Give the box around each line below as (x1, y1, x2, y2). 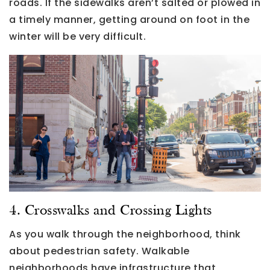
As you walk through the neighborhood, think (9, 227, 241, 241)
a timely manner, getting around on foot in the (9, 13, 250, 27)
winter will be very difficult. (9, 30, 146, 44)
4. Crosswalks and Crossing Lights (9, 203, 212, 218)
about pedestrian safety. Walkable (9, 243, 190, 258)
